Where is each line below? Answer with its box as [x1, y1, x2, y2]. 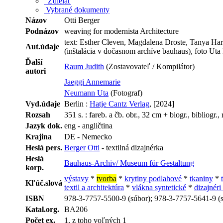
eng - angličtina [64, 121, 112, 130]
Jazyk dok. [25, 121, 62, 130]
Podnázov [25, 26, 59, 35]
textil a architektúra [64, 183, 124, 192]
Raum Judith [64, 62, 104, 71]
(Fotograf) [109, 88, 142, 97]
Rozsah [25, 110, 50, 119]
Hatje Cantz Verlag [90, 99, 149, 108]
